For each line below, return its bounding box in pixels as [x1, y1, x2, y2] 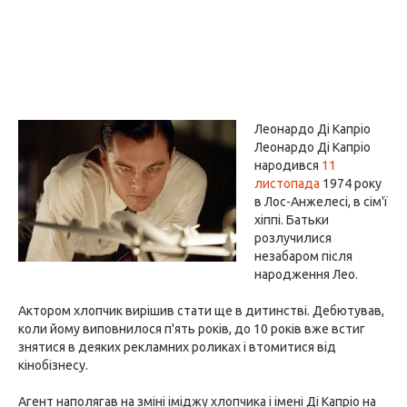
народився [254, 158, 322, 173]
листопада [254, 176, 320, 191]
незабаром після [254, 249, 352, 263]
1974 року [320, 176, 382, 191]
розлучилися [254, 231, 332, 245]
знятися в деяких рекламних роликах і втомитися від [18, 340, 336, 354]
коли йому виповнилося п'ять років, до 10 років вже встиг [18, 322, 365, 336]
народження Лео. [254, 267, 358, 282]
